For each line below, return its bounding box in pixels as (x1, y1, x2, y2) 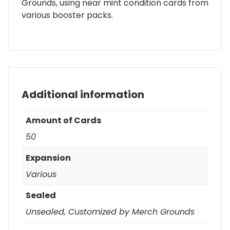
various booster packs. (22, 9, 113, 21)
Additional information (22, 87, 144, 102)
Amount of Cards (26, 114, 101, 126)
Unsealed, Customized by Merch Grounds (26, 205, 195, 218)
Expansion (26, 151, 71, 164)
